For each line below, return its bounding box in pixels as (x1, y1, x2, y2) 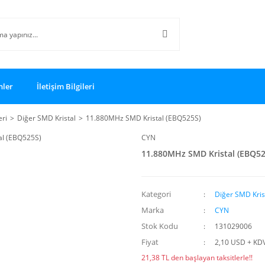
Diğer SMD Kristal (17, 113, 76, 123)
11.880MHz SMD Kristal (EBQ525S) (86, 113, 201, 123)
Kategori (141, 189, 171, 199)
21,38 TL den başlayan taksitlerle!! (141, 253, 253, 263)
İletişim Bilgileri (37, 80, 95, 92)
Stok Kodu (141, 221, 178, 231)
